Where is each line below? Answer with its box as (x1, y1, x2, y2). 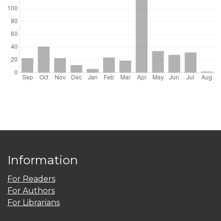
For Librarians (7, 198, 60, 208)
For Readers (7, 174, 55, 184)
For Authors (7, 186, 55, 196)
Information (7, 153, 78, 168)
